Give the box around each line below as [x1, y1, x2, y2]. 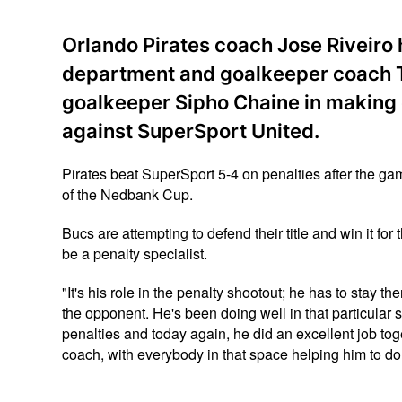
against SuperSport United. [62, 119, 319, 144]
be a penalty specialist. [62, 243, 207, 265]
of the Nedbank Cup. [62, 184, 193, 205]
